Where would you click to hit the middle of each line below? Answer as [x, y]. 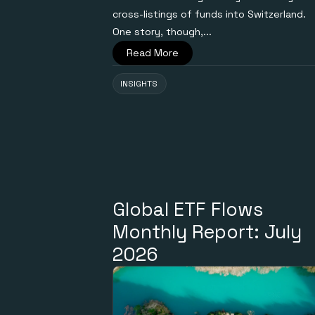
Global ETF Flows [188, 210]
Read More [153, 53]
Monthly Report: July [207, 232]
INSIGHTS [139, 84]
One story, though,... [162, 32]
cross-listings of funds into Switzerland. [209, 14]
